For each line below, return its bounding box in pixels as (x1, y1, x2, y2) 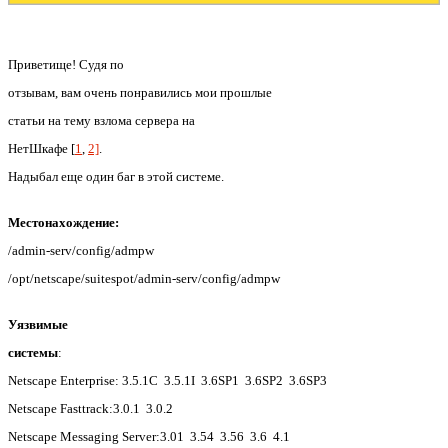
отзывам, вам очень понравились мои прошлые (8, 84, 272, 100)
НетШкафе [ (8, 140, 75, 156)
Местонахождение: (8, 214, 119, 230)
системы (8, 344, 58, 360)
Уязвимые (8, 316, 68, 332)
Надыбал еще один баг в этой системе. (8, 168, 224, 184)
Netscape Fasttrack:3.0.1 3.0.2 (8, 400, 173, 416)
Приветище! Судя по (8, 56, 124, 72)
